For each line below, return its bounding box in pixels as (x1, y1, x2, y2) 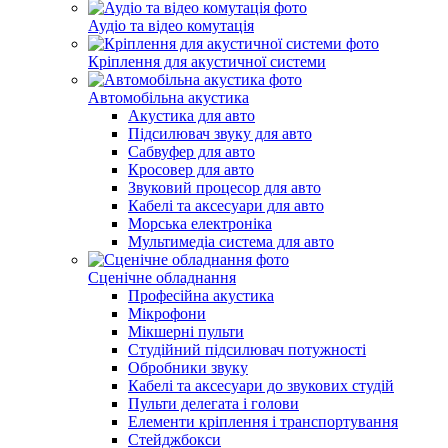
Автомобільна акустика (88, 89, 249, 106)
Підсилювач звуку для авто (128, 125, 312, 142)
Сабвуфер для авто (128, 143, 255, 160)
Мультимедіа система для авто (128, 233, 334, 250)
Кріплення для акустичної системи (88, 53, 326, 70)
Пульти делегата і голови (128, 395, 299, 412)
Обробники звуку (128, 359, 248, 376)
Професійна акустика (128, 287, 274, 304)
